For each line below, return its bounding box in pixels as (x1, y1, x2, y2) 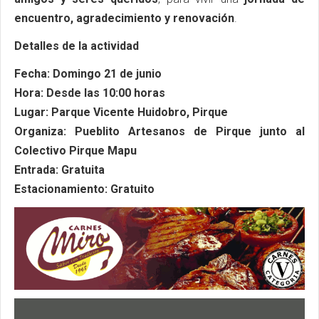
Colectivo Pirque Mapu (14, 143, 137, 157)
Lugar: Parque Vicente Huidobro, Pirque (14, 105, 228, 119)
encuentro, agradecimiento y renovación (14, 11, 234, 25)
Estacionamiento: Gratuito (14, 182, 155, 196)
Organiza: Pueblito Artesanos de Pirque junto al (14, 124, 305, 138)
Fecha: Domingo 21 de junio (14, 66, 162, 80)
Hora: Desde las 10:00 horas (14, 85, 165, 100)
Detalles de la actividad (14, 38, 139, 53)
